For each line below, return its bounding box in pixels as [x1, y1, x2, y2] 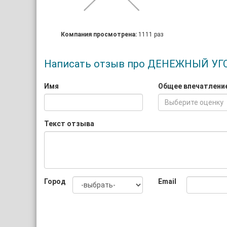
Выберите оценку [165, 98, 223, 106]
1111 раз [138, 31, 164, 38]
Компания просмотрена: [61, 31, 139, 38]
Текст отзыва [44, 120, 94, 128]
